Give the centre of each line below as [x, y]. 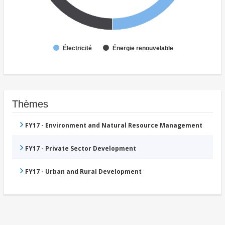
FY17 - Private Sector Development [81, 149]
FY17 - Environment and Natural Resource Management [114, 126]
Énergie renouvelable [143, 48]
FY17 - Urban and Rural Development [83, 172]
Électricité [77, 48]
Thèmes [30, 104]
